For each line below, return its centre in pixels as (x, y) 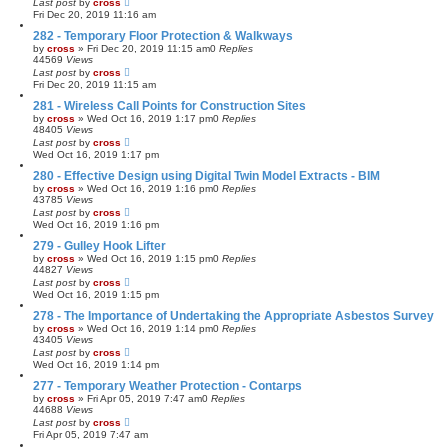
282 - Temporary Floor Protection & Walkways (163, 35)
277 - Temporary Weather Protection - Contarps (167, 385)
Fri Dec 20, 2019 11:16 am (94, 14)
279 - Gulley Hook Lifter (99, 245)
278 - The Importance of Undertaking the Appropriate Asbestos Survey (233, 315)
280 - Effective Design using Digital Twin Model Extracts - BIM (206, 175)
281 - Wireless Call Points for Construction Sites (169, 105)
